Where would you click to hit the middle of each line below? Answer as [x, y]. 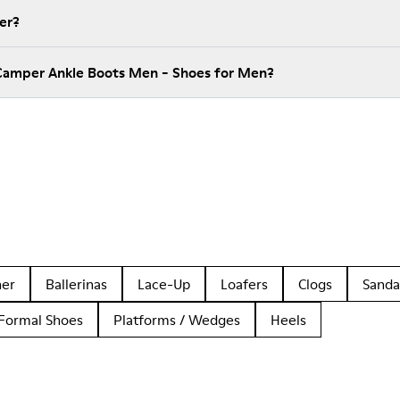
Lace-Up [164, 284]
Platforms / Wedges [177, 320]
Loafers [244, 284]
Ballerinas [76, 284]
